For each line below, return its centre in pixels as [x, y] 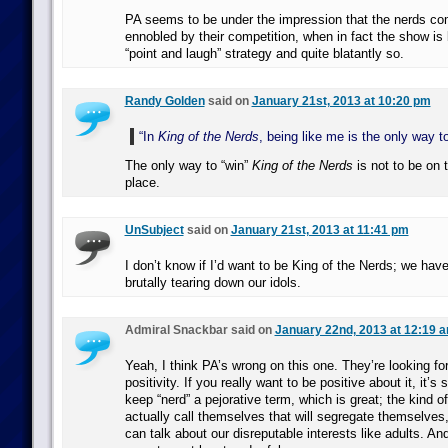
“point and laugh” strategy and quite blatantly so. [264, 53]
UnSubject [154, 230]
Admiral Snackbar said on [199, 330]
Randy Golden [164, 101]
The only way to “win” [188, 165]
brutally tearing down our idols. [212, 282]
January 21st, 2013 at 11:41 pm [319, 230]
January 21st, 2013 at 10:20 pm [341, 101]
